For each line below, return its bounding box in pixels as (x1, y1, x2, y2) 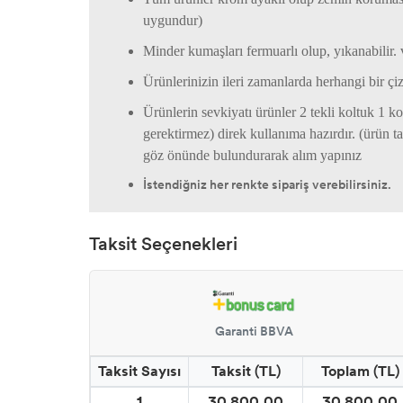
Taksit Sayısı (98, 360, 181, 381)
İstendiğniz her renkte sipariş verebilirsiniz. (143, 175, 391, 193)
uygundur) (143, 12, 202, 28)
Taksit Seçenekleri (89, 230, 237, 257)
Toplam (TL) (320, 360, 399, 381)
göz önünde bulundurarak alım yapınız (143, 147, 365, 163)
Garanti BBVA (214, 322, 293, 340)
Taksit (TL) (210, 360, 281, 381)
